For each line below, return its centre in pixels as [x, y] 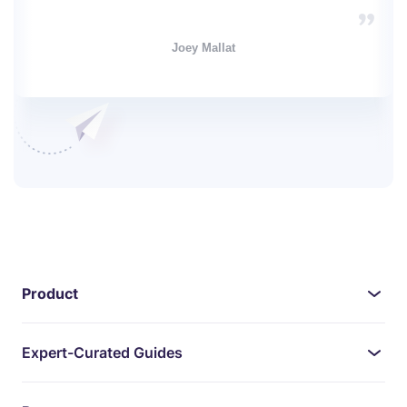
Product [50, 293]
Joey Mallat [203, 47]
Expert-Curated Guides [102, 352]
